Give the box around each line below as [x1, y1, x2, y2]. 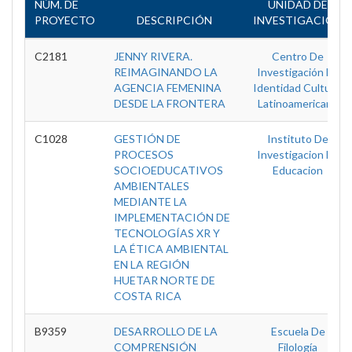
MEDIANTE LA [114, 195, 187, 208]
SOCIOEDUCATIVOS [114, 163, 223, 177]
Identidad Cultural [253, 81, 343, 94]
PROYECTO [35, 13, 95, 27]
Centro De [272, 49, 324, 63]
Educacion [273, 163, 323, 177]
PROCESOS [114, 148, 174, 161]
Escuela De [270, 324, 325, 338]
